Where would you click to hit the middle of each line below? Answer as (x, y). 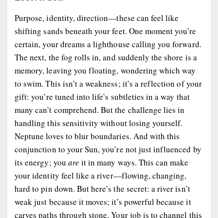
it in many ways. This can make (134, 163)
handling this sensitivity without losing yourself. (99, 123)
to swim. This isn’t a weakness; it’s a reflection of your (108, 84)
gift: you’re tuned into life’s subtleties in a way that (102, 97)
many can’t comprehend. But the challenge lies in (100, 110)
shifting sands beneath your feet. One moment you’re (106, 31)
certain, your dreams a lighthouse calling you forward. (108, 44)
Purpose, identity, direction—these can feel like (97, 18)
